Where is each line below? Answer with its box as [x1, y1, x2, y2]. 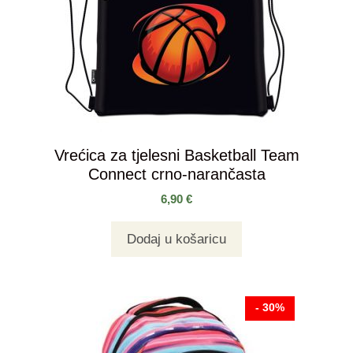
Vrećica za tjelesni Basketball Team [54, 146, 299, 164]
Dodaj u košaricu [127, 231, 226, 247]
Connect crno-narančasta [87, 165, 266, 183]
